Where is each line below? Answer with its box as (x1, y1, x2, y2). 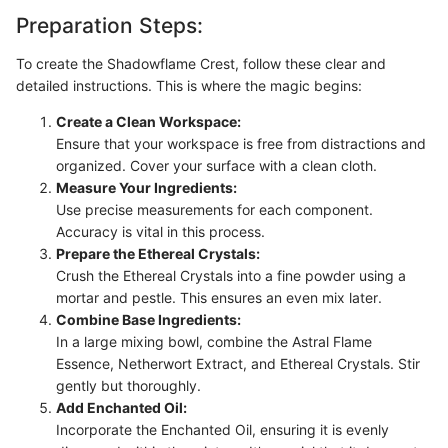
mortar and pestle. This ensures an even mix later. (56, 288, 382, 306)
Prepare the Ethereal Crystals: (56, 244, 260, 262)
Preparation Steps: (16, 13, 203, 38)
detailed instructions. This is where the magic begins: (16, 76, 362, 94)
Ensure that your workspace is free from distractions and (56, 134, 426, 152)
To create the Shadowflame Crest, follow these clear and (16, 54, 386, 72)
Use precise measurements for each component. (56, 200, 373, 218)
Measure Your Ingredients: (56, 178, 237, 196)
